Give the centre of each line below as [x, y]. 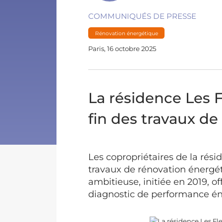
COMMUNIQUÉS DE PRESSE [142, 16]
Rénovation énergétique [126, 33]
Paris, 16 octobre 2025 [122, 48]
